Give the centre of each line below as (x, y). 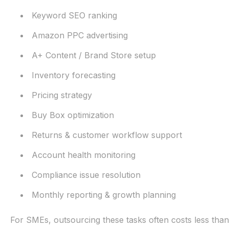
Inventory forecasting (73, 75)
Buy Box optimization (73, 115)
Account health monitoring (83, 155)
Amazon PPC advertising (79, 35)
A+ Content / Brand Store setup (94, 55)
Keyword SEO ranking (74, 15)
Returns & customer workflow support (107, 135)
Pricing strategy (62, 95)
